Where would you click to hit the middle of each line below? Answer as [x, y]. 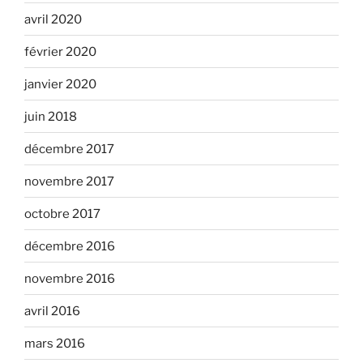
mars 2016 [55, 343]
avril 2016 [52, 311]
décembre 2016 [70, 246]
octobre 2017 [62, 214]
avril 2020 [53, 19]
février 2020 [60, 51]
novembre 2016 [70, 278]
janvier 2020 [60, 84]
